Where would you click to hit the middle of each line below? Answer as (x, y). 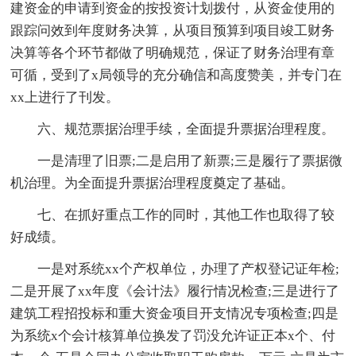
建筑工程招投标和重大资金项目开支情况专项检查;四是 (175, 314)
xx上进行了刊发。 (65, 98)
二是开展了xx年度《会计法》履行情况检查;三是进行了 (175, 292)
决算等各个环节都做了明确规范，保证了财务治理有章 (173, 53)
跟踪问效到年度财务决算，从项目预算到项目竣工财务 (173, 31)
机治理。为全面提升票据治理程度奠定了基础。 (153, 184)
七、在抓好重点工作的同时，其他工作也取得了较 (186, 215)
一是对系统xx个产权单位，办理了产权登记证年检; (189, 269)
